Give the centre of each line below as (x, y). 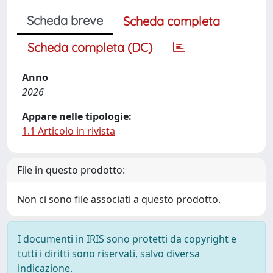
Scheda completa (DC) (90, 47)
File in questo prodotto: (71, 170)
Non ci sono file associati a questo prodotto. (119, 199)
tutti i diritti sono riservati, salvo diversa (109, 253)
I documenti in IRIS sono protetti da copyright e (127, 239)
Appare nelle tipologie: (77, 116)
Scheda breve (65, 20)
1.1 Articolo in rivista (69, 131)
